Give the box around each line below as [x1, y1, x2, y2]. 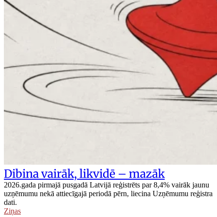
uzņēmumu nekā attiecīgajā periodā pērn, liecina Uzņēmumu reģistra [4, 189, 213, 198]
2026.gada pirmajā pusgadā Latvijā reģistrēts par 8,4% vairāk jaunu [4, 181, 209, 189]
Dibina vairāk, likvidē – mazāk [4, 167, 165, 181]
